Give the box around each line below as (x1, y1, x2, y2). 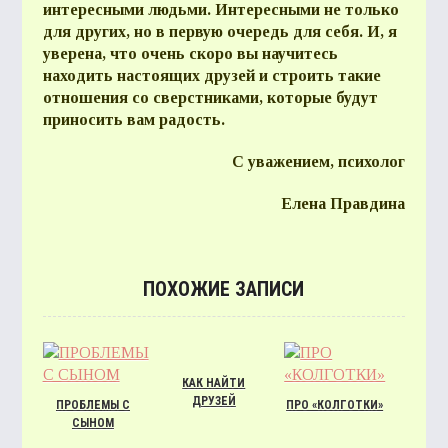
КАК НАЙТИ (182, 376, 246, 390)
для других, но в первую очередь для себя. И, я (42, 23, 397, 40)
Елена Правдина (281, 195, 406, 212)
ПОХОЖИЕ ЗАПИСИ (143, 277, 305, 301)
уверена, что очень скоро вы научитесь (42, 45, 338, 62)
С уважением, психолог (232, 153, 406, 170)
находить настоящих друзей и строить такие (42, 67, 381, 84)
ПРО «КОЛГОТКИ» (286, 398, 384, 412)
